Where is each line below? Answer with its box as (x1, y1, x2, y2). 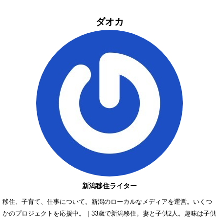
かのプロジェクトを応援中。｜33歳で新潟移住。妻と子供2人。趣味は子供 (2, 209, 216, 217)
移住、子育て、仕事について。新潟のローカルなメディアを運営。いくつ (2, 197, 212, 205)
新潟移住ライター (82, 182, 137, 190)
